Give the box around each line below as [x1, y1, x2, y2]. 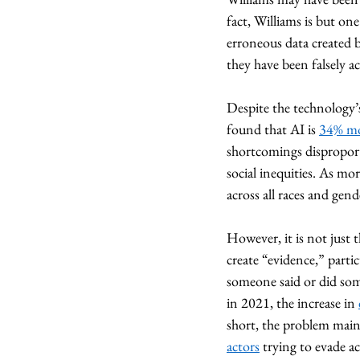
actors [227, 337, 260, 355]
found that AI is [227, 120, 319, 138]
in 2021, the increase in [227, 293, 358, 312]
